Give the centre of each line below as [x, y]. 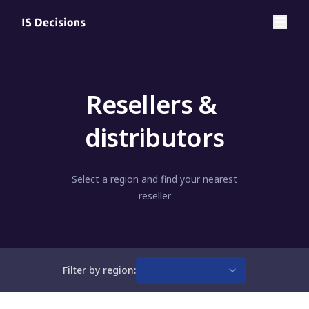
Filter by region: [99, 270]
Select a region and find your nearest [154, 179]
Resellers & [152, 104]
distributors [154, 138]
